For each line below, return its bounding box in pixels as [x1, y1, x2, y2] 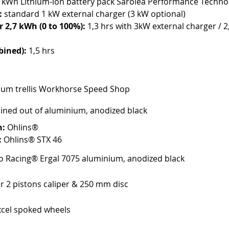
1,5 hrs [27, 45, 55, 57]
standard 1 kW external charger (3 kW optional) [2, 8, 186, 20]
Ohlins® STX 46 [2, 134, 62, 146]
